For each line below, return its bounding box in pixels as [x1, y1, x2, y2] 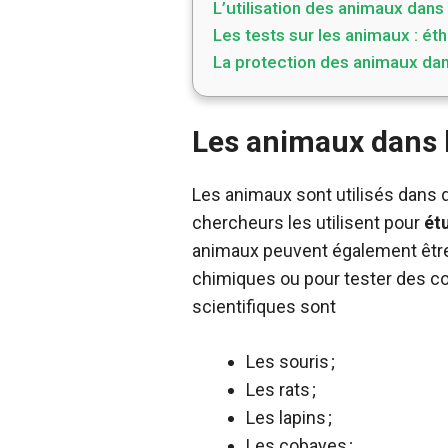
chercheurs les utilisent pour [192, 212, 420, 233]
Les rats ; [246, 379, 316, 400]
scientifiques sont [192, 296, 336, 317]
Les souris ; [246, 351, 335, 372]
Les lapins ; [246, 407, 332, 428]
